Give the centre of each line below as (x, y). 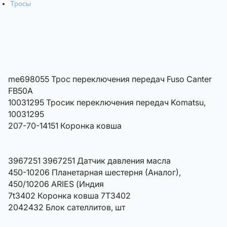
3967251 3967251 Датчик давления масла (89, 161)
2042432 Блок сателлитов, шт (66, 207)
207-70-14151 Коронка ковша (65, 126)
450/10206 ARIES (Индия (56, 184)
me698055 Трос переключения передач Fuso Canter (110, 79)
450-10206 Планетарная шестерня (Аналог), (94, 173)
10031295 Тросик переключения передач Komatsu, (107, 103)
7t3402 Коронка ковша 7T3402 (69, 196)
